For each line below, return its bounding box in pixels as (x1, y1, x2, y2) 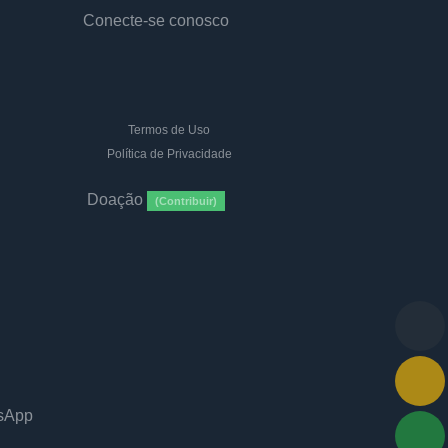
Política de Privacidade (103, 147, 232, 161)
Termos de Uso (125, 123, 211, 137)
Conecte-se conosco (83, 12, 229, 29)
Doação (87, 191, 148, 208)
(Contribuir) (155, 195, 217, 207)
